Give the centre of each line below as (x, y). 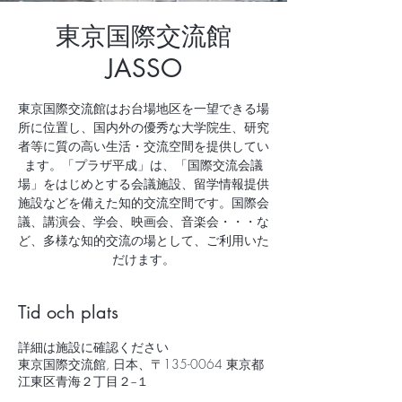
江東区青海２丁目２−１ (83, 381)
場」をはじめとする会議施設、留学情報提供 (144, 184)
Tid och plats (68, 312)
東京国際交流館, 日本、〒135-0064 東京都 (141, 364)
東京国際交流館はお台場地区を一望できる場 (144, 108)
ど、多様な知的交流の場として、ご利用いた (144, 240)
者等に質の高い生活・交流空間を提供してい (144, 146)
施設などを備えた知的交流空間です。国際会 (144, 202)
